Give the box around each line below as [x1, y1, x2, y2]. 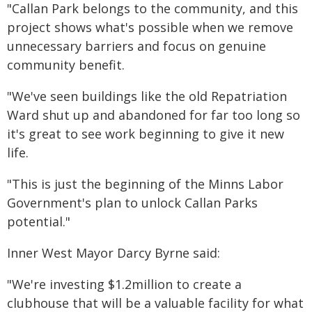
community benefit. [7, 56, 125, 73]
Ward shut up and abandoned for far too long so [7, 107, 300, 123]
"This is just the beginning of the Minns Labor [7, 175, 283, 192]
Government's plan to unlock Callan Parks [7, 194, 258, 211]
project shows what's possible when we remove [7, 19, 293, 36]
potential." [7, 213, 70, 230]
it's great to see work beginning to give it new [7, 125, 284, 142]
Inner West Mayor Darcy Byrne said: [7, 244, 220, 261]
